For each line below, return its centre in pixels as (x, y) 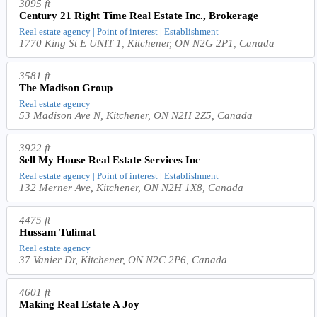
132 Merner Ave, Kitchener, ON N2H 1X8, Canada (132, 187)
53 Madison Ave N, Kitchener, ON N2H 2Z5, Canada (136, 115)
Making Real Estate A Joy (80, 304)
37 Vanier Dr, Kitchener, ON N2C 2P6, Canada (123, 259)
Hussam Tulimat (58, 232)
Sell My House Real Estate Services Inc (110, 160)
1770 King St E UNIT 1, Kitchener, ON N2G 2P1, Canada (147, 43)
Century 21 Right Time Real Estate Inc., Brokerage (139, 15)
